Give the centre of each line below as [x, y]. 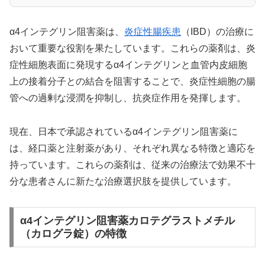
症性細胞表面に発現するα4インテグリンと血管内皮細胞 [128, 65]
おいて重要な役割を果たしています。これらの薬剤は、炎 [132, 49]
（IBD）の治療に [217, 32]
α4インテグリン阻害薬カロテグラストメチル [127, 220]
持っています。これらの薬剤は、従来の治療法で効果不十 [132, 165]
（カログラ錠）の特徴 [73, 233]
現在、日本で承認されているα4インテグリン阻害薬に [124, 132]
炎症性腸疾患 [153, 32]
